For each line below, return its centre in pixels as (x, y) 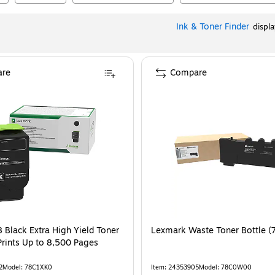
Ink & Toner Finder (213, 27)
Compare (188, 73)
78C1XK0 (38, 267)
